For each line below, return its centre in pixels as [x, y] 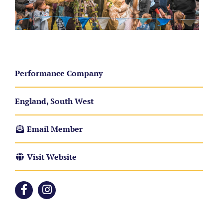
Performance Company [59, 73]
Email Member [54, 129]
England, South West [54, 101]
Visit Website [51, 157]
